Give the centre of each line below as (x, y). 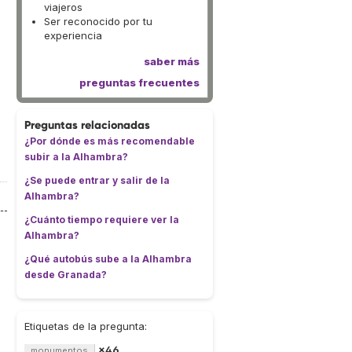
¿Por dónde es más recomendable (110, 141)
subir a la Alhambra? (76, 157)
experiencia (73, 35)
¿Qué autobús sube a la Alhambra (108, 259)
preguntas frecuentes (139, 82)
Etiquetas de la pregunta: (86, 326)
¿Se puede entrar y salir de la (97, 180)
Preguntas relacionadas (87, 125)
